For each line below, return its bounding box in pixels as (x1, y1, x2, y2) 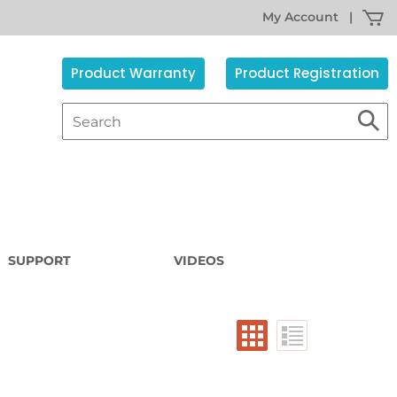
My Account (261, 8, 339, 25)
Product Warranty (71, 64, 196, 82)
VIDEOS (173, 253, 224, 269)
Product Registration (235, 64, 379, 82)
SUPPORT (8, 253, 72, 269)
